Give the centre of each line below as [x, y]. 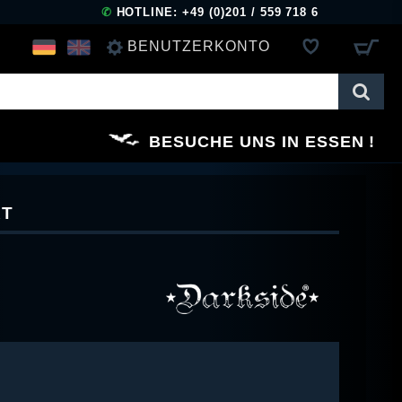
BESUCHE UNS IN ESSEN [257, 141]
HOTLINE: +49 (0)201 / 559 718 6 [215, 12]
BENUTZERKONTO [199, 46]
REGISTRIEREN [173, 141]
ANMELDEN [157, 90]
